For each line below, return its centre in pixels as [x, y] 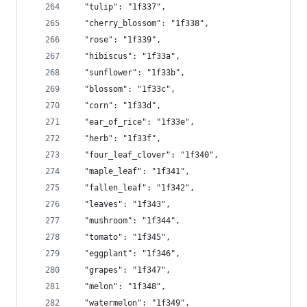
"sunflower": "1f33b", [130, 73]
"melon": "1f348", [120, 286]
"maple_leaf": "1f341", [132, 171]
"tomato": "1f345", [123, 237]
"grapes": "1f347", [123, 270]
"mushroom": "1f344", [127, 221]
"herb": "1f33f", [118, 138]
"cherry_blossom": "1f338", [142, 23]
